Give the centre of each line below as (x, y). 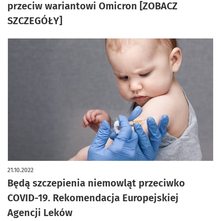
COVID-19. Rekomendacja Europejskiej (93, 198)
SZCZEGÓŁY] (35, 21)
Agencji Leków (40, 213)
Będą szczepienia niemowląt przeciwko (96, 183)
